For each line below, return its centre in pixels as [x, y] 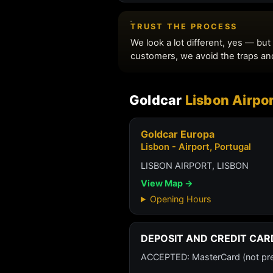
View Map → [167, 183]
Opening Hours [181, 199]
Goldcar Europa [178, 134]
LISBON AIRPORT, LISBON [195, 165]
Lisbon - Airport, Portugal [196, 147]
